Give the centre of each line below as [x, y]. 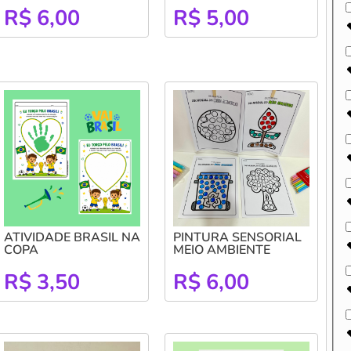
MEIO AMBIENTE [221, 250]
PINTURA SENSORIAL [237, 237]
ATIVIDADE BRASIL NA [72, 237]
